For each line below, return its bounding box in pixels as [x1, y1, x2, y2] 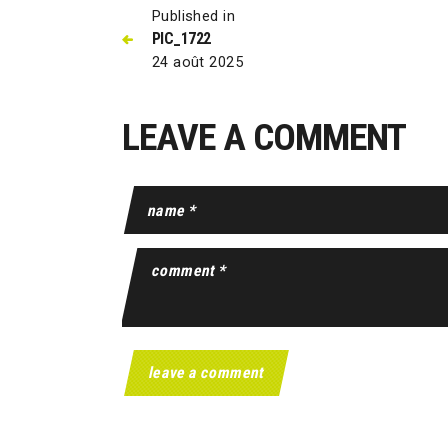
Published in [151, 6, 235, 25]
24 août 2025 [151, 52, 243, 71]
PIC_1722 [151, 28, 211, 48]
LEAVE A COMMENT [122, 114, 406, 159]
